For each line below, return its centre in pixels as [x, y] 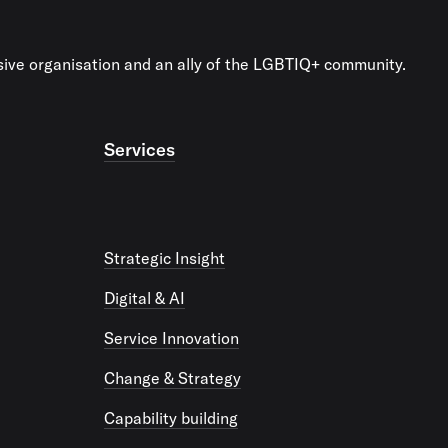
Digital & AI [144, 298]
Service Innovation [171, 338]
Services [139, 149]
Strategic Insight [164, 258]
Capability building [171, 418]
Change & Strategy [172, 378]
